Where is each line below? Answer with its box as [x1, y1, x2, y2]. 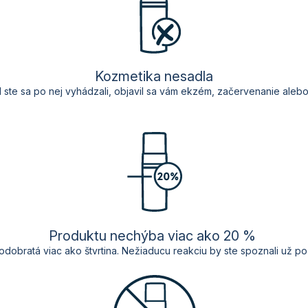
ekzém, [181, 85, 217, 98]
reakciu [173, 245, 207, 257]
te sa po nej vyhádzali [9, 85, 109, 98]
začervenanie [217, 85, 280, 98]
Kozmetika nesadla [95, 68, 213, 85]
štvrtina [85, 245, 117, 257]
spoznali [241, 245, 278, 257]
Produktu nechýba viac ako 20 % [49, 228, 259, 245]
